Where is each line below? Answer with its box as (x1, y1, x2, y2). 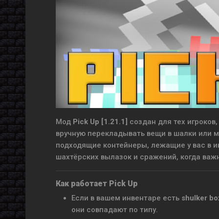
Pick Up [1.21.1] (73, 117, 128, 126)
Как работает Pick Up (56, 179, 138, 188)
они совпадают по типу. (71, 205, 158, 214)
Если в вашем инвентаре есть (71, 194, 181, 202)
